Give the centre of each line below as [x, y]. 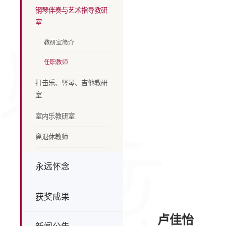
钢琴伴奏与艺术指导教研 [72, 10]
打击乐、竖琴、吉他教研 [72, 82]
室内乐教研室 [55, 116]
